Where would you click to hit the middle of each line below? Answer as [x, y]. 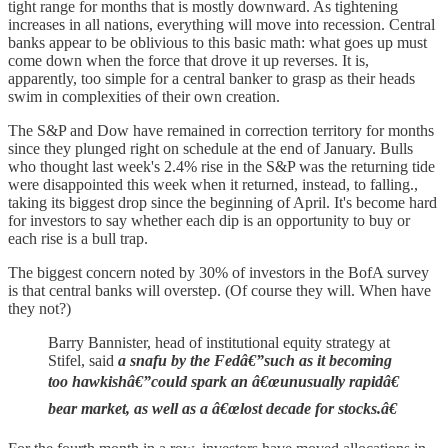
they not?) [39, 308]
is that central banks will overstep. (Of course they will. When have [219, 290]
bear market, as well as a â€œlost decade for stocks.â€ [222, 408]
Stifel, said [83, 360]
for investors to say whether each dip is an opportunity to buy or [209, 220]
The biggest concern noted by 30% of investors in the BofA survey [218, 272]
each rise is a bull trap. [78, 238]
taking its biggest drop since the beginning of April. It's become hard [222, 202]
